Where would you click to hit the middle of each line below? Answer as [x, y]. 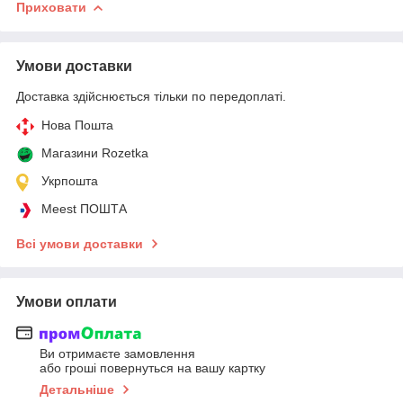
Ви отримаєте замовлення [117, 354]
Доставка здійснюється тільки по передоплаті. [151, 96]
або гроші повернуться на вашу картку [152, 368]
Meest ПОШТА [84, 208]
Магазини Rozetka [95, 152]
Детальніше [77, 390]
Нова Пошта [77, 125]
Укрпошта [70, 180]
